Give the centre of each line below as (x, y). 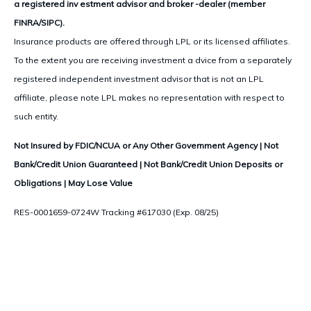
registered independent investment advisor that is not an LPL (139, 78)
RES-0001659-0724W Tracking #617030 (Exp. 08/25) (116, 212)
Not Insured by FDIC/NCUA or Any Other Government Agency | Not (146, 145)
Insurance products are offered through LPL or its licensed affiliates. (152, 41)
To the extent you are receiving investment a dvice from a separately (153, 60)
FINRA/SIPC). (39, 22)
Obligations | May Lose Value (73, 183)
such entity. (36, 116)
